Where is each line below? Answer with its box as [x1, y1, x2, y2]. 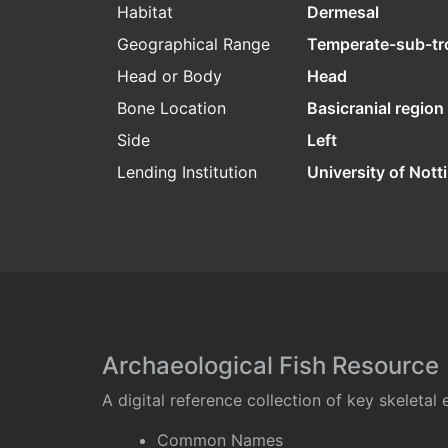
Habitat [117, 2, 173, 23]
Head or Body [117, 66, 222, 87]
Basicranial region [307, 98, 444, 119]
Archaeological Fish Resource [102, 351, 439, 381]
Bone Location [117, 98, 226, 119]
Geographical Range [117, 34, 270, 55]
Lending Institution [117, 162, 257, 183]
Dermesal [307, 2, 379, 23]
